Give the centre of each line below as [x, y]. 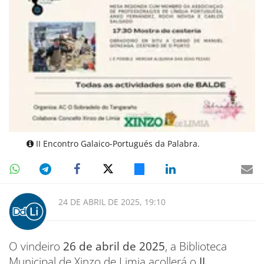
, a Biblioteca [196, 246]
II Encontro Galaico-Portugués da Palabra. [117, 143]
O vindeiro [36, 246]
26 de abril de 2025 [114, 246]
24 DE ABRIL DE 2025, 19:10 [112, 202]
